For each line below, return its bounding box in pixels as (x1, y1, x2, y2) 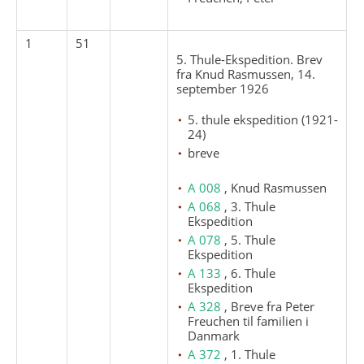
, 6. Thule (224, 264, 276, 281)
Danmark (188, 327, 240, 344)
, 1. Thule (224, 345, 276, 362)
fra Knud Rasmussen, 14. (176, 65, 316, 82)
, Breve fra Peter (224, 297, 315, 314)
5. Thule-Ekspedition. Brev (176, 50, 323, 67)
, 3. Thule (224, 197, 276, 214)
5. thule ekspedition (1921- (188, 110, 339, 128)
